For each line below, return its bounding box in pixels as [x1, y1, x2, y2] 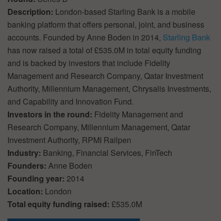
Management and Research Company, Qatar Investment [7, 70, 203, 82]
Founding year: [7, 173, 67, 184]
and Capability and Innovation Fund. [7, 96, 134, 108]
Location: [7, 185, 45, 197]
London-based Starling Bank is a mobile [55, 6, 195, 18]
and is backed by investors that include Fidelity [7, 57, 170, 69]
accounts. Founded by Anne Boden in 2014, [7, 32, 163, 43]
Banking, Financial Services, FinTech [43, 147, 172, 159]
